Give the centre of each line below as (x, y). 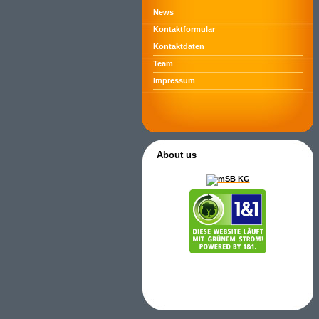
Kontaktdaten (179, 46)
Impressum (174, 80)
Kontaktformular (184, 29)
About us (177, 155)
